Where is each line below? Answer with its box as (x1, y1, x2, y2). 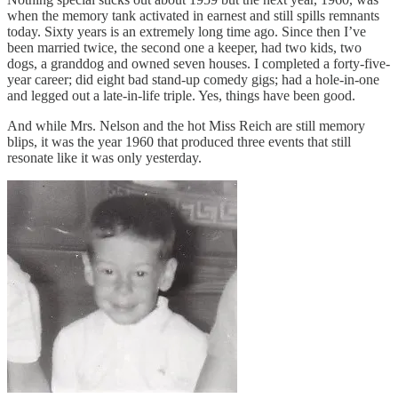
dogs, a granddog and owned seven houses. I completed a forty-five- (7, 55, 390, 71)
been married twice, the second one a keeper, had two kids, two (7, 39, 362, 55)
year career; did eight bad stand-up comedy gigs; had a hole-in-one (7, 71, 379, 87)
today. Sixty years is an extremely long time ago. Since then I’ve (7, 23, 366, 39)
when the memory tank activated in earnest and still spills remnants (7, 7, 379, 23)
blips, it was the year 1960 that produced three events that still (7, 133, 351, 149)
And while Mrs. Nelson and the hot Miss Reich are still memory (7, 117, 365, 133)
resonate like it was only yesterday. (7, 149, 202, 165)
